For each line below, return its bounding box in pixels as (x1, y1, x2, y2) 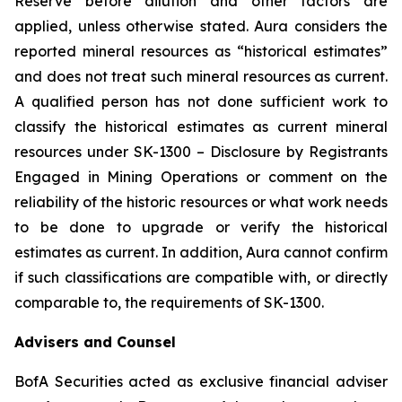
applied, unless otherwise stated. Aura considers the (14, 17, 388, 35)
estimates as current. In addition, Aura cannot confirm (14, 243, 388, 261)
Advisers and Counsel (14, 333, 176, 351)
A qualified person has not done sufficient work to (14, 92, 388, 110)
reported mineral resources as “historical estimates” (14, 42, 388, 60)
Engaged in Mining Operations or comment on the (14, 168, 388, 186)
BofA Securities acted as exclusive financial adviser (14, 372, 388, 390)
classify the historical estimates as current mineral (14, 118, 388, 135)
